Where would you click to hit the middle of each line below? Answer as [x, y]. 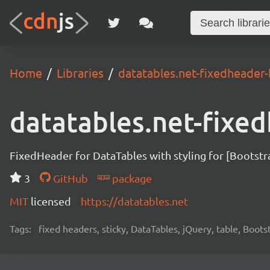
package [130, 178]
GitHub [69, 178]
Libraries [80, 73]
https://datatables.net [134, 201]
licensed [51, 201]
